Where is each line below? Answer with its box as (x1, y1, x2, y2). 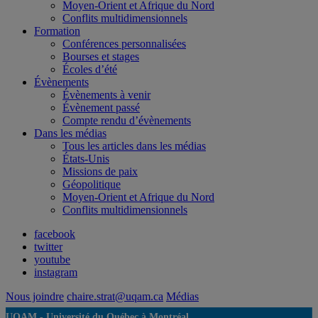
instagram (34, 265, 77, 278)
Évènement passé (62, 101, 140, 114)
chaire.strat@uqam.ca (67, 290, 163, 302)
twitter (34, 240, 62, 253)
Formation (34, 24, 80, 37)
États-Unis (62, 152, 109, 165)
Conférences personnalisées (62, 37, 186, 50)
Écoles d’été (62, 62, 117, 75)
